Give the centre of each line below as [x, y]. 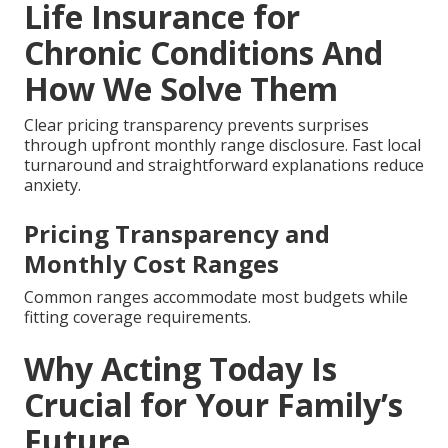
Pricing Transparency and [177, 234]
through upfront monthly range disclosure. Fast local [222, 145]
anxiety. [52, 185]
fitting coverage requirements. [137, 317]
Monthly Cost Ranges [151, 264]
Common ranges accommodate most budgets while [216, 297]
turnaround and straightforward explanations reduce [224, 165]
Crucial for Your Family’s [213, 405]
